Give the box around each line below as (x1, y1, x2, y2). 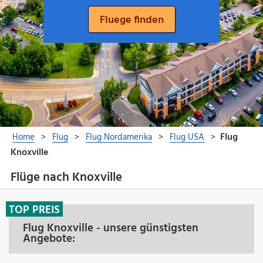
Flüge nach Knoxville (10, 168, 122, 188)
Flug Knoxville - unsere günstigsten (23, 219, 198, 237)
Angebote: (23, 230, 75, 248)
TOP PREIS (9, 201, 60, 219)
